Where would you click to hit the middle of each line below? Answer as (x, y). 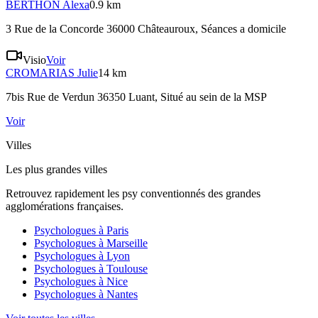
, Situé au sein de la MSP (211, 97)
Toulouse (127, 269)
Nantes (122, 295)
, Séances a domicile (241, 29)
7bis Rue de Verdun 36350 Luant (80, 97)
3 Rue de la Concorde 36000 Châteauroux (100, 29)
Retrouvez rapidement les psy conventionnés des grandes (133, 194)
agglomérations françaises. (65, 207)
